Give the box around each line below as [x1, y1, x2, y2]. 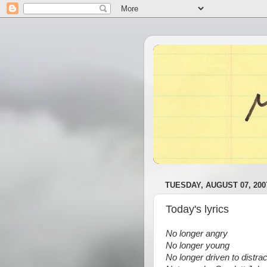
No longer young [166, 241, 229, 250]
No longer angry [166, 229, 228, 238]
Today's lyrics [166, 203, 229, 215]
